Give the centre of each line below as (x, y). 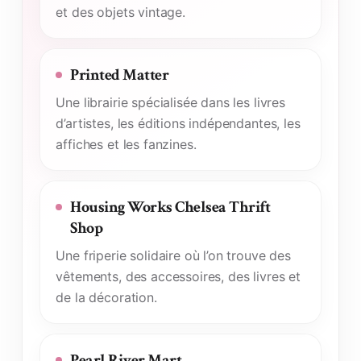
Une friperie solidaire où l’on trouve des (173, 255)
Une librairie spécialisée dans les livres (170, 102)
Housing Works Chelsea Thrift (170, 207)
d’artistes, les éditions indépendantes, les (178, 123)
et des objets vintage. (120, 12)
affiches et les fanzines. (126, 144)
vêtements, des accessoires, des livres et (178, 276)
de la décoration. (106, 297)
